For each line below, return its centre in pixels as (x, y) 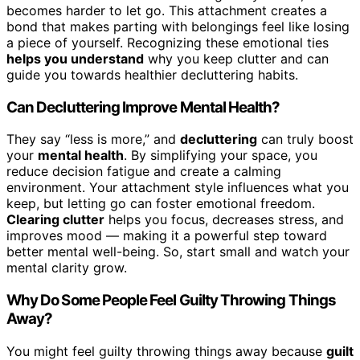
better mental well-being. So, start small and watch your (178, 252)
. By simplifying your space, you (221, 155)
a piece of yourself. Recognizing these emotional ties (168, 42)
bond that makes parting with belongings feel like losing (178, 26)
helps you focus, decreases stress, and (224, 220)
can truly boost (305, 139)
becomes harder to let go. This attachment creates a (167, 10)
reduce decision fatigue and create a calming (144, 172)
